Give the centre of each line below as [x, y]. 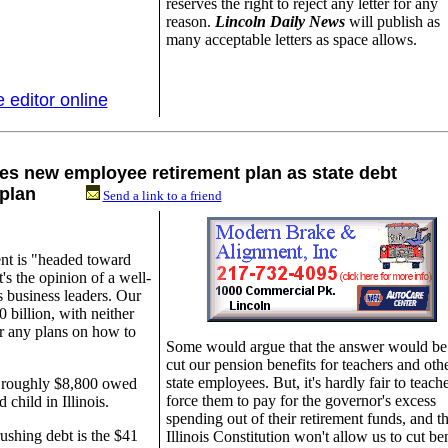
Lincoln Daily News [279, 21]
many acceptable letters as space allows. [291, 39]
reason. [190, 21]
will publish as [394, 21]
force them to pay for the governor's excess [300, 400]
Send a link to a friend [162, 195]
